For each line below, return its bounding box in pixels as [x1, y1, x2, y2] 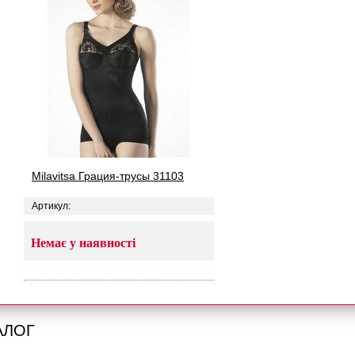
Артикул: [32, 200, 71, 212]
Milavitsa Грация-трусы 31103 [32, 170, 184, 182]
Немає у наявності [31, 236, 136, 250]
